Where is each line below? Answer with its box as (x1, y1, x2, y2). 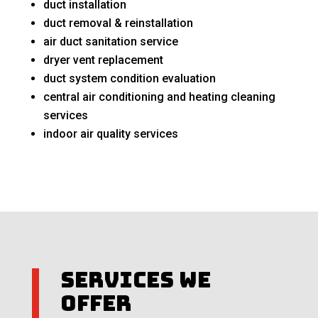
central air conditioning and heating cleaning (43, 90, 275, 104)
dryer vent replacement (43, 53, 163, 67)
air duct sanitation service (43, 35, 178, 49)
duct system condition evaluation (43, 72, 216, 86)
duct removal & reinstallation (43, 16, 193, 31)
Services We (60, 265, 211, 295)
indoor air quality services (43, 127, 178, 141)
